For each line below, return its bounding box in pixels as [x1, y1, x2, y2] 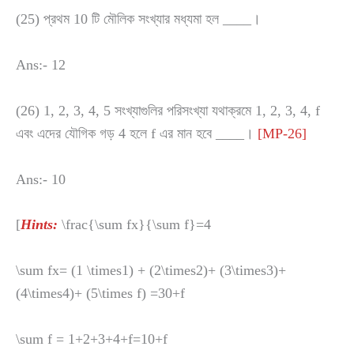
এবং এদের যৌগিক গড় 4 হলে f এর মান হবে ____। [16, 125, 258, 141]
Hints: [21, 217, 58, 233]
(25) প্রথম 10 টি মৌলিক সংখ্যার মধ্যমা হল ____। [16, 11, 261, 28]
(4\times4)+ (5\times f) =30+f [16, 285, 185, 302]
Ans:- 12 [16, 57, 66, 73]
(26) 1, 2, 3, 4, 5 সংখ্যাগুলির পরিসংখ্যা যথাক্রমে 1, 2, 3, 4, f [16, 102, 320, 119]
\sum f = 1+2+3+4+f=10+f [16, 331, 168, 348]
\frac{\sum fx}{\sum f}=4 [62, 217, 211, 233]
